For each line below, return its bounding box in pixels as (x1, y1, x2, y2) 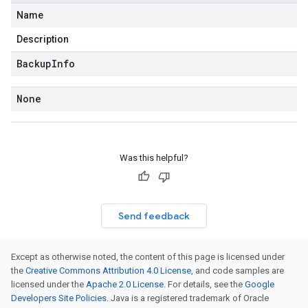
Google (245, 279, 274, 289)
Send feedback (118, 210, 190, 222)
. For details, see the (164, 279, 245, 289)
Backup (16, 57, 52, 70)
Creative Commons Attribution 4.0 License (25, 265, 191, 276)
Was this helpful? (120, 153, 188, 163)
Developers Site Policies (11, 293, 107, 303)
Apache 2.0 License (86, 279, 164, 289)
